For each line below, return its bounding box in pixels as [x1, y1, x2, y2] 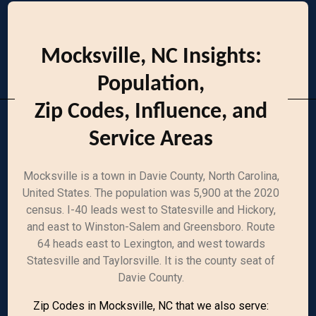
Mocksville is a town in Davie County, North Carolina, [23, 169, 279, 183]
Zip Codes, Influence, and [35, 101, 268, 123]
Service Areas [89, 128, 214, 151]
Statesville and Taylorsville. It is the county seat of [27, 254, 276, 267]
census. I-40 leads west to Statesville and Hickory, [26, 203, 276, 217]
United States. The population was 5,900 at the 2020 [23, 186, 280, 200]
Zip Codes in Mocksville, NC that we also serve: [33, 299, 269, 312]
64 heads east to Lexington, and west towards [37, 237, 265, 250]
